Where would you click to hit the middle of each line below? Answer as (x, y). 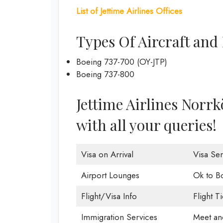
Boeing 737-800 (105, 74)
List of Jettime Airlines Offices (129, 11)
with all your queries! (146, 125)
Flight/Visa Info (109, 196)
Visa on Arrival (107, 154)
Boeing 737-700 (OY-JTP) (122, 62)
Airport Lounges (110, 175)
